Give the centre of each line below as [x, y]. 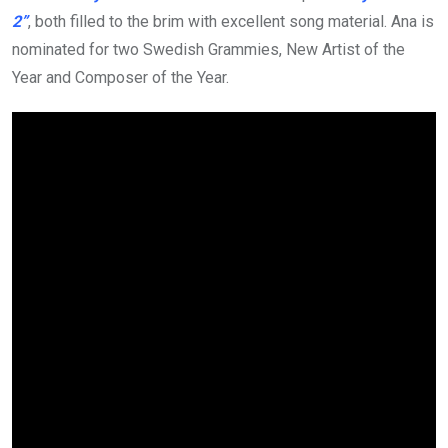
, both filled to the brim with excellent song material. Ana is [231, 21]
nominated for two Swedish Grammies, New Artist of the [208, 49]
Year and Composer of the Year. [120, 77]
